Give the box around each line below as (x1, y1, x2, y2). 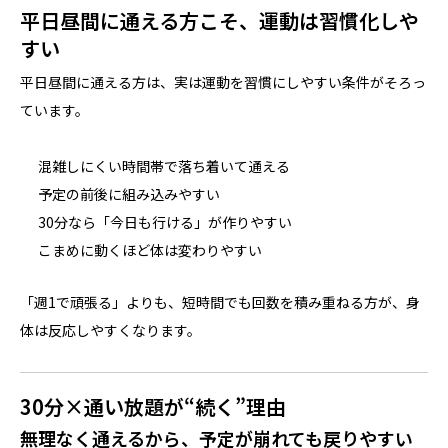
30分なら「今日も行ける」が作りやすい (38, 212, 293, 232)
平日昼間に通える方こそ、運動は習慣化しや (20, 6, 419, 35)
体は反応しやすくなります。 (20, 320, 201, 340)
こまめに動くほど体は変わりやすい (38, 240, 263, 260)
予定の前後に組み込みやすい (38, 184, 221, 204)
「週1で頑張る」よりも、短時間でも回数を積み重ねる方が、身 (20, 292, 420, 312)
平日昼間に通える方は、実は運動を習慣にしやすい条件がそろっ (20, 72, 426, 92)
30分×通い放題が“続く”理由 (20, 392, 286, 421)
